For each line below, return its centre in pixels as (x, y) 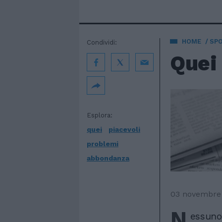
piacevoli (124, 129)
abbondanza (108, 158)
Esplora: (100, 115)
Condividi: (102, 42)
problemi (103, 144)
